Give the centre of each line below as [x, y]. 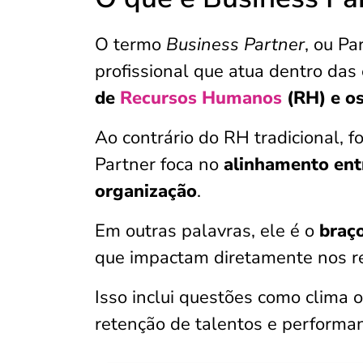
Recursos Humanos [201, 98]
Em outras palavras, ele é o [207, 231]
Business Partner [235, 45]
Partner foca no [159, 164]
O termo [130, 45]
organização [146, 191]
